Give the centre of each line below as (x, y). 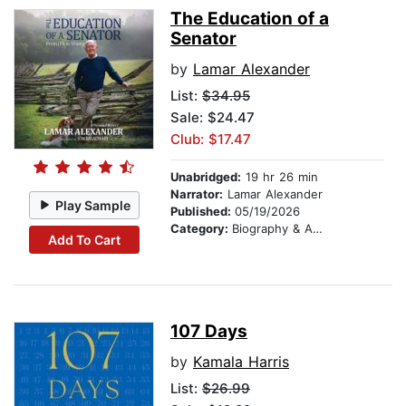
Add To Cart (84, 239)
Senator (203, 39)
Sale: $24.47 (213, 118)
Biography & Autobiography (272, 229)
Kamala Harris (241, 362)
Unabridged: (206, 177)
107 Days (209, 332)
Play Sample (93, 205)
